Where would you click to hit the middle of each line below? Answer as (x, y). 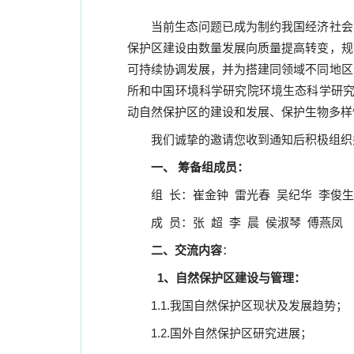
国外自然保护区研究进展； (243, 333)
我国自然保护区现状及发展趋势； (259, 305)
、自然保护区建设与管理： (235, 278)
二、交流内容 (186, 250)
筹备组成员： (213, 167)
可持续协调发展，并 (181, 69)
